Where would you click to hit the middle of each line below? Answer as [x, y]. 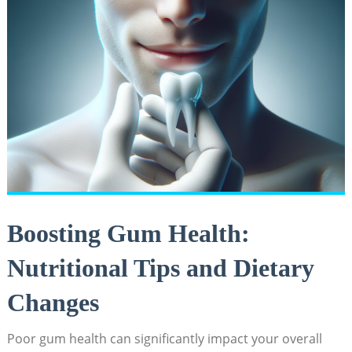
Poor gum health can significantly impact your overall [164, 338]
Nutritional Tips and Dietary [160, 268]
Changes [53, 302]
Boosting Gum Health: [128, 233]
